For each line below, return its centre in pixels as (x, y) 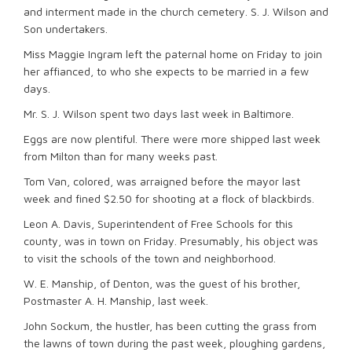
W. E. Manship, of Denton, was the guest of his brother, (162, 283)
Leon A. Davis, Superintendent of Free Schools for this (158, 224)
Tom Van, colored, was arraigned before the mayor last (162, 181)
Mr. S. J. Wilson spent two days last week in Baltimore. (159, 114)
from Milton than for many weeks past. (121, 156)
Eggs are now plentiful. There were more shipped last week (172, 139)
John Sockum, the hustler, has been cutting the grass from (170, 326)
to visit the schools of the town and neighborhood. (150, 258)
